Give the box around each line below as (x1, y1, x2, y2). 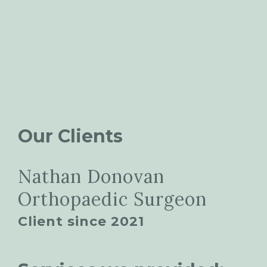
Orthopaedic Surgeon (18, 188, 207, 211)
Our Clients (18, 125, 123, 148)
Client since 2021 (18, 213, 144, 230)
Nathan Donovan (18, 165, 164, 188)
